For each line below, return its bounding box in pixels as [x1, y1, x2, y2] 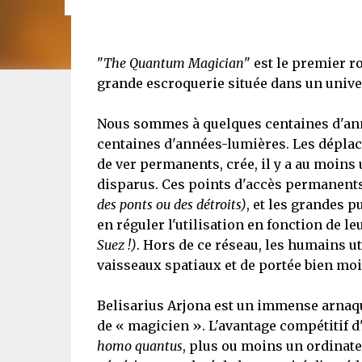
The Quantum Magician [103, 55, 244, 71]
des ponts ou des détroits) [96, 196, 246, 213]
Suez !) [96, 237, 137, 253]
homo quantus [96, 338, 183, 354]
